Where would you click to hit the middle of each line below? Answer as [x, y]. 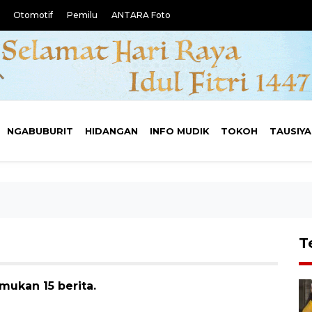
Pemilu [82, 15]
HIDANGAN [111, 131]
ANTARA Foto [141, 15]
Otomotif [33, 15]
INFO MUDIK [179, 131]
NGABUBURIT [40, 131]
